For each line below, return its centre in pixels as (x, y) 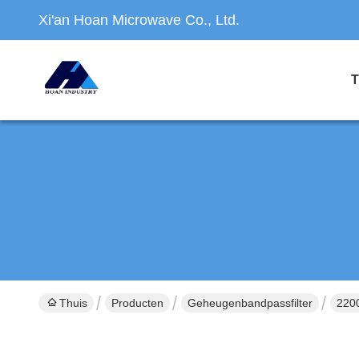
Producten (137, 303)
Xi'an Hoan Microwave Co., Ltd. (139, 20)
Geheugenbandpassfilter (250, 303)
